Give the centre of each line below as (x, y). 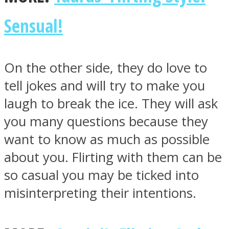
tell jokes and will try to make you (105, 85)
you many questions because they (106, 121)
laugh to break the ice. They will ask (111, 103)
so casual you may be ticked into (101, 175)
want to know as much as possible (107, 139)
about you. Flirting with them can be (113, 157)
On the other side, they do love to (106, 67)
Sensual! (33, 25)
